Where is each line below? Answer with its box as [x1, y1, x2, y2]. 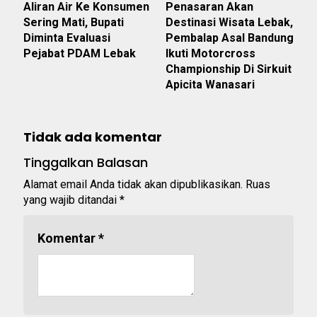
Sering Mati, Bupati [23, 16, 124, 30]
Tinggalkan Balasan [23, 154, 148, 172]
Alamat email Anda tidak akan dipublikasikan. [23, 178, 243, 192]
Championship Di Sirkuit [166, 62, 292, 76]
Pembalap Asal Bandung [166, 31, 294, 45]
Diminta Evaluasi [23, 31, 110, 45]
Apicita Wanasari [166, 78, 255, 92]
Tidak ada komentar [23, 128, 162, 146]
